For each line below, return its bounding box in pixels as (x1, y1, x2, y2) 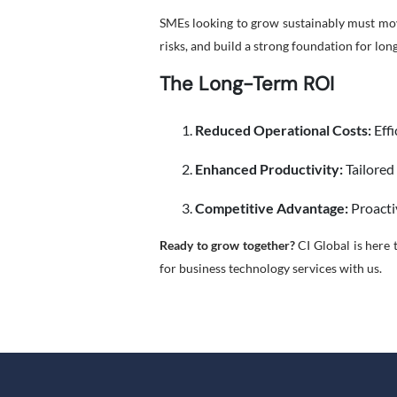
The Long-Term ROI (160, 71, 334, 97)
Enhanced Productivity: (195, 160, 343, 177)
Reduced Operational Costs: (195, 121, 371, 138)
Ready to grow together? (160, 237, 295, 253)
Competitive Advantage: (195, 199, 348, 216)
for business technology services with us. (160, 261, 382, 276)
